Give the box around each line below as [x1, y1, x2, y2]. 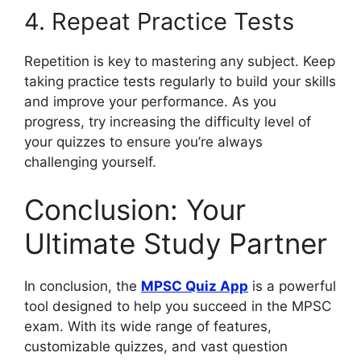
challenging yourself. [24, 153, 156, 170]
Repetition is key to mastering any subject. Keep [24, 52, 335, 69]
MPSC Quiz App [141, 278, 248, 294]
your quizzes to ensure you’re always [24, 133, 263, 150]
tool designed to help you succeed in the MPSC [24, 298, 331, 314]
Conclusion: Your [24, 193, 246, 226]
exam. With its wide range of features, [24, 318, 272, 334]
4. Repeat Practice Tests [24, 6, 294, 35]
